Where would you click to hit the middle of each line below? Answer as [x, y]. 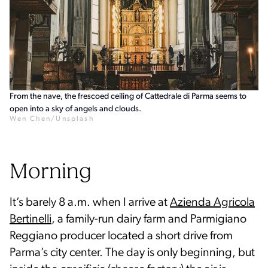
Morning [51, 173]
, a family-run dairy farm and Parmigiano [149, 219]
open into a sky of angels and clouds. [75, 109]
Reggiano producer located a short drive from [121, 236]
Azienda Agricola [212, 202]
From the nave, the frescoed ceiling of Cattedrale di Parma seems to [128, 96]
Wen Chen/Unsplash [52, 119]
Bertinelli [31, 219]
